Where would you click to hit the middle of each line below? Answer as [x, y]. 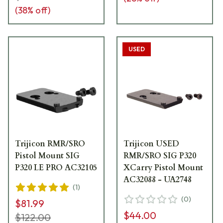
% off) [39, 10]
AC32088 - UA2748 [158, 179]
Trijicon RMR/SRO [50, 144]
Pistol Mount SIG [47, 156]
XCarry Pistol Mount [164, 167]
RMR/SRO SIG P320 [160, 156]
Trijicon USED [152, 144]
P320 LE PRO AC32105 [56, 167]
